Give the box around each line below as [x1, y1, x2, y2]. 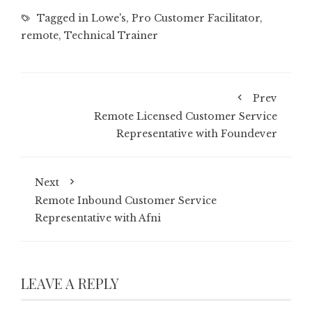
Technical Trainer [64, 29, 158, 42]
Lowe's [91, 11, 126, 24]
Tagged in [34, 11, 91, 24]
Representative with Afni [35, 211, 161, 224]
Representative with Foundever [116, 127, 277, 140]
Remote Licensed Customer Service [94, 109, 277, 123]
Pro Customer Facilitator [132, 11, 260, 24]
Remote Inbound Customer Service [35, 194, 217, 207]
